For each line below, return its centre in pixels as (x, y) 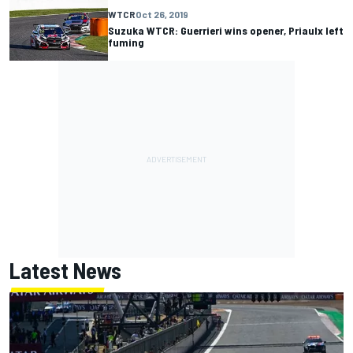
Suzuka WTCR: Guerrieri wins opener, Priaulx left (226, 30)
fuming (126, 42)
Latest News (65, 271)
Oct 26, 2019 (162, 14)
